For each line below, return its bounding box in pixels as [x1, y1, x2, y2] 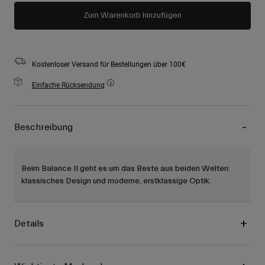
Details [14, 218, 44, 230]
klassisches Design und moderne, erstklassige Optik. [21, 176, 211, 186]
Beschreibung [14, 122, 73, 133]
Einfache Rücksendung [32, 80, 105, 90]
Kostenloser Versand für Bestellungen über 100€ [32, 59, 186, 69]
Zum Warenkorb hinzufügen [83, 11, 182, 21]
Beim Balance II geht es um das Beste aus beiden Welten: [21, 164, 230, 174]
